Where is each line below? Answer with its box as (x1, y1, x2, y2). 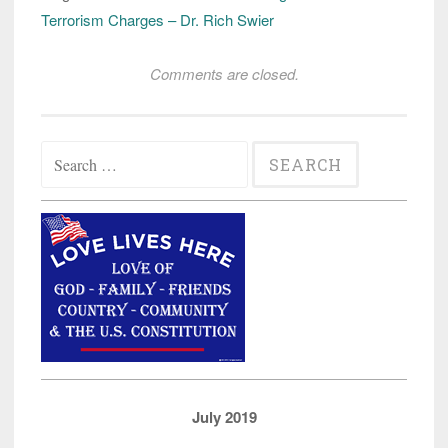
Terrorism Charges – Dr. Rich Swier (41, 8, 274, 30)
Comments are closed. (149, 62, 299, 84)
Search (40, 139, 87, 161)
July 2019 (191, 405, 257, 428)
